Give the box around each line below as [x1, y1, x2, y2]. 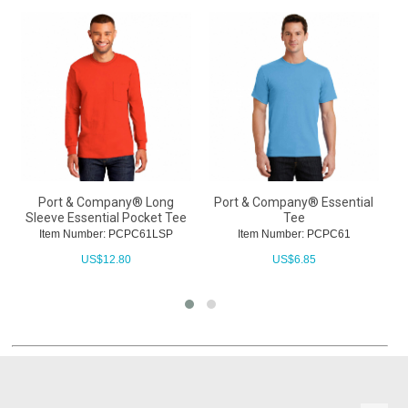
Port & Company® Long [37, 195, 174, 210]
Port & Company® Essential [214, 195, 374, 210]
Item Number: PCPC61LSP [38, 228, 173, 241]
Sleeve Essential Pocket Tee [25, 210, 187, 226]
